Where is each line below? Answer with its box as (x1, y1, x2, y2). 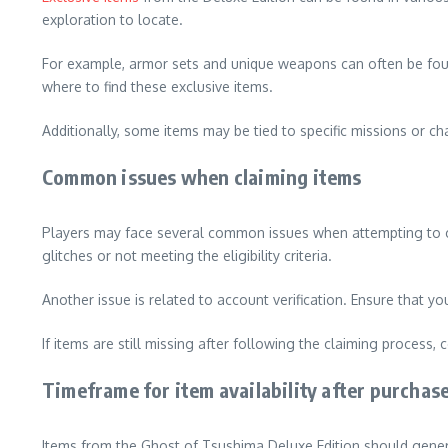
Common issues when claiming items (42, 164, 362, 189)
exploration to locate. (42, 11, 183, 28)
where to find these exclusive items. (42, 78, 273, 95)
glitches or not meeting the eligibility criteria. (42, 247, 332, 264)
